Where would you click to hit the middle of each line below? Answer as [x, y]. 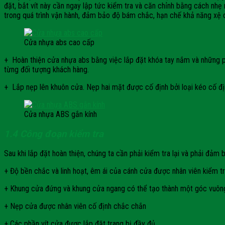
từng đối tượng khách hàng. [46, 69]
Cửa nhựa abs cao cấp [59, 42]
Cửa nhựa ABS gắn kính [61, 114]
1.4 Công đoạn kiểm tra [54, 134]
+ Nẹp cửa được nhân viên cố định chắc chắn [75, 206]
